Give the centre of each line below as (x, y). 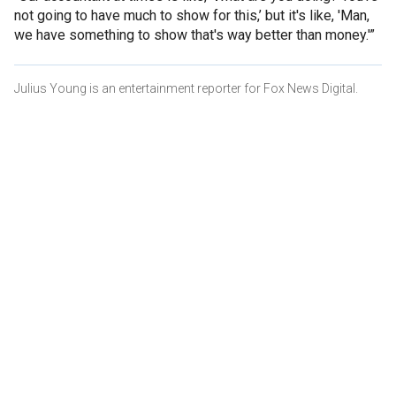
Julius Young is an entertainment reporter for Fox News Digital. (186, 88)
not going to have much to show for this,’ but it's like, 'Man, (192, 15)
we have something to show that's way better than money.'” (194, 34)
